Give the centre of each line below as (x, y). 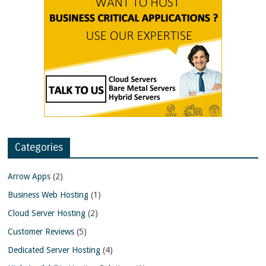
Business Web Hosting (48, 194)
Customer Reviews (41, 231)
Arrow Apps (29, 176)
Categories (39, 147)
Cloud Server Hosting (47, 213)
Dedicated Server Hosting (54, 250)
